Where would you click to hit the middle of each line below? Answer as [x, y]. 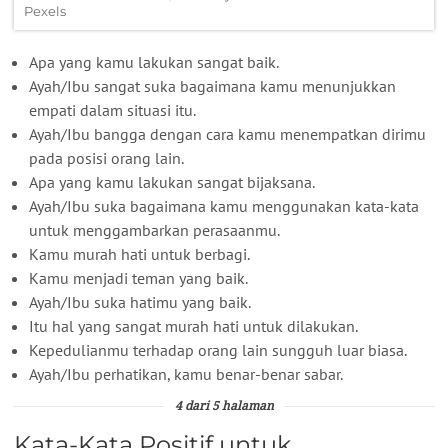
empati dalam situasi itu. [112, 109]
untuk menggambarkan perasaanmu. [154, 229]
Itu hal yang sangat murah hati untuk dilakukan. [193, 325]
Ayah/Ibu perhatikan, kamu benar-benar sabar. [186, 373]
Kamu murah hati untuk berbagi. [139, 253]
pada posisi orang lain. [106, 157]
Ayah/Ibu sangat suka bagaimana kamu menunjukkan [212, 85]
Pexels [45, 10]
